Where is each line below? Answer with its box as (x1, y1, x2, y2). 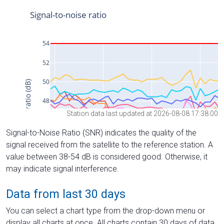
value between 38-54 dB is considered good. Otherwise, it (6, 151, 207, 161)
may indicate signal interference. (6, 163, 119, 173)
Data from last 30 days (6, 186, 125, 201)
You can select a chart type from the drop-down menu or (6, 205, 205, 215)
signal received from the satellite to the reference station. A (6, 139, 213, 149)
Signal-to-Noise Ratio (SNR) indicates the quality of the (6, 127, 196, 137)
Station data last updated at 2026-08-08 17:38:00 (66, 109, 218, 117)
